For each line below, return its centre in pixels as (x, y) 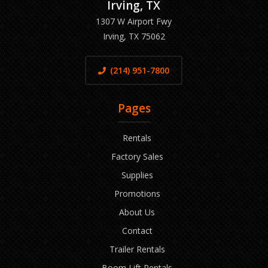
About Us (137, 212)
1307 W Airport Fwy (134, 21)
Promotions (137, 194)
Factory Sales (137, 156)
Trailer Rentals (137, 249)
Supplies (137, 175)
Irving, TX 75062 (134, 36)
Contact (137, 231)
